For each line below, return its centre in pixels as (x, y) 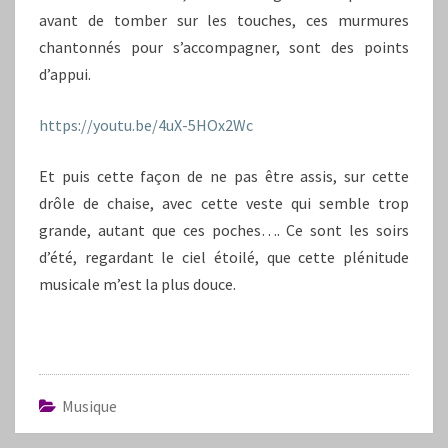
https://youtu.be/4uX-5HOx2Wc (146, 124)
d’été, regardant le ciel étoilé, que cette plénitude (224, 256)
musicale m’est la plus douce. (137, 283)
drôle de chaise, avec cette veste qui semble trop (224, 202)
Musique (89, 405)
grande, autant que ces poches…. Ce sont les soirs (224, 229)
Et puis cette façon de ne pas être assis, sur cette (224, 175)
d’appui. (65, 73)
